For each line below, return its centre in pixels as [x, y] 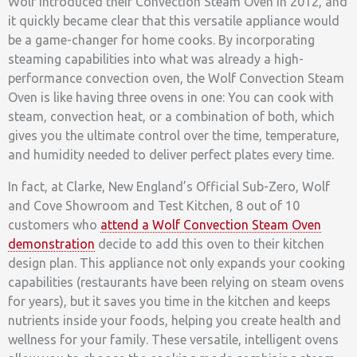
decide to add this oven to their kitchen [210, 243]
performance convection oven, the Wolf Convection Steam [176, 78]
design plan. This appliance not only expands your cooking [177, 263]
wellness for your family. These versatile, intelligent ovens [173, 339]
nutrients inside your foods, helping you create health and [175, 320]
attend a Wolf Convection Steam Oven [211, 224]
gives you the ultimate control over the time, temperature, [174, 135]
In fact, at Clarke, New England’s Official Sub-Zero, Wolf [169, 186]
